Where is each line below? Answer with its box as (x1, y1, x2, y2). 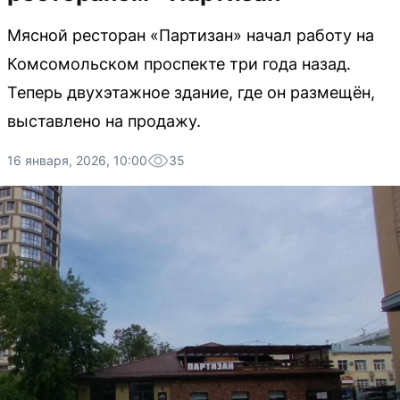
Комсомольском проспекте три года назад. (7, 54, 351, 73)
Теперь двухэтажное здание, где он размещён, (7, 83, 375, 102)
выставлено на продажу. (7, 112, 201, 130)
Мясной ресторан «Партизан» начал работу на (7, 26, 374, 45)
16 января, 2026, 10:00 (7, 153, 147, 168)
